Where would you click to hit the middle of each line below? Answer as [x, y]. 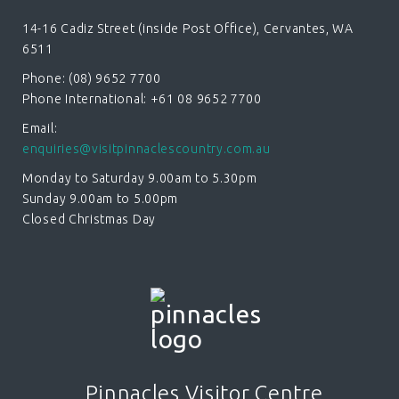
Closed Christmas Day [89, 219]
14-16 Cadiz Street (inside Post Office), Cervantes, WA [188, 28]
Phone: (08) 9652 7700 [92, 78]
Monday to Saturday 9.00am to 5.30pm [140, 178]
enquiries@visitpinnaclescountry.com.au [147, 149]
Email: [40, 128]
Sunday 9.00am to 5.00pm [101, 199]
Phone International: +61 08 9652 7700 [142, 99]
